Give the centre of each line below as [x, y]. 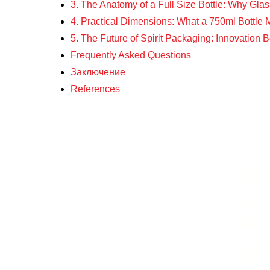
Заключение [98, 72]
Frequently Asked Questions [131, 55]
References [95, 89]
